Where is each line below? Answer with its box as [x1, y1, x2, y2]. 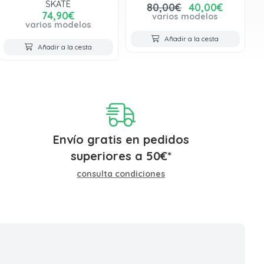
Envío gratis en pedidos [52, 132, 189, 147]
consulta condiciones [77, 169, 166, 180]
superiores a [70, 148, 146, 164]
